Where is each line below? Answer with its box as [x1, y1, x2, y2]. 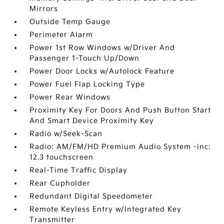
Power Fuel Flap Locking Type [29, 80, 145, 88]
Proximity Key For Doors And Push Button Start [29, 106, 211, 114]
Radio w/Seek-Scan [29, 129, 103, 138]
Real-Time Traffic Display [29, 166, 128, 174]
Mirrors [29, 4, 58, 13]
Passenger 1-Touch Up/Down [29, 54, 140, 62]
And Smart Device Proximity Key [29, 116, 154, 125]
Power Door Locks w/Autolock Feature [29, 67, 175, 75]
